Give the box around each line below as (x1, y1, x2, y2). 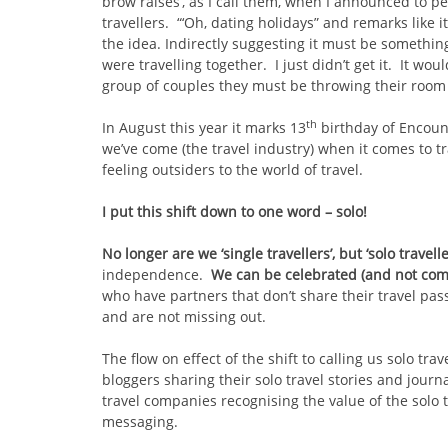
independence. (102, 264, 211, 284)
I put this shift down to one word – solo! (102, 201, 367, 221)
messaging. (102, 411, 178, 431)
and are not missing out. (102, 306, 266, 326)
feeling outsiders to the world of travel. (102, 159, 363, 179)
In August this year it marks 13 (102, 117, 306, 137)
